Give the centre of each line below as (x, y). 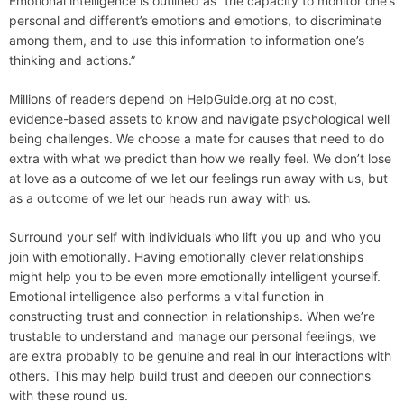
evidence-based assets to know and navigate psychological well (199, 119)
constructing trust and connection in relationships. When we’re (192, 317)
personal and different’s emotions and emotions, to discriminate (195, 21)
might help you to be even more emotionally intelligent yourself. (195, 277)
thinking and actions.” (72, 60)
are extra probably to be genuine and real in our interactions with (200, 356)
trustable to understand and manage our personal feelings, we (193, 336)
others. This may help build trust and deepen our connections (190, 376)
